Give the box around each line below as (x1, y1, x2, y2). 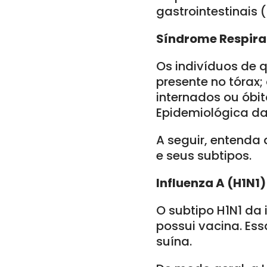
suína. (156, 233, 192, 250)
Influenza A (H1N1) (156, 175, 266, 191)
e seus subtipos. (156, 147, 252, 164)
